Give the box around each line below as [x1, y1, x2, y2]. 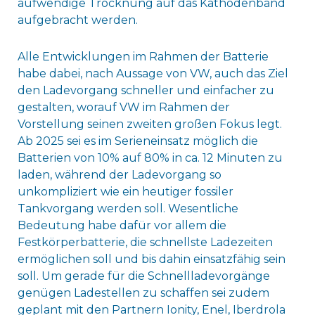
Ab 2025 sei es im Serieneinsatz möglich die [17, 134, 258, 148]
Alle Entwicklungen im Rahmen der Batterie [17, 50, 269, 64]
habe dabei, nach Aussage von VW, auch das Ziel [17, 67, 288, 81]
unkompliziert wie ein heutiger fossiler [17, 185, 233, 199]
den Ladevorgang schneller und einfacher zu [17, 84, 274, 98]
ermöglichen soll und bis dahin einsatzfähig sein [17, 252, 285, 266]
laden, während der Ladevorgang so [17, 168, 221, 182]
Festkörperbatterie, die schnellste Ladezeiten [17, 236, 273, 250]
